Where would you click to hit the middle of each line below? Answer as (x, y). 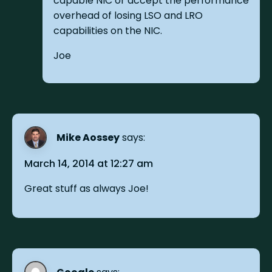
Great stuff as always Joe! (87, 189)
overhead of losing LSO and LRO (128, 15)
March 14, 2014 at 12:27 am (89, 164)
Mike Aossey (88, 137)
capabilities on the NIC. (107, 30)
